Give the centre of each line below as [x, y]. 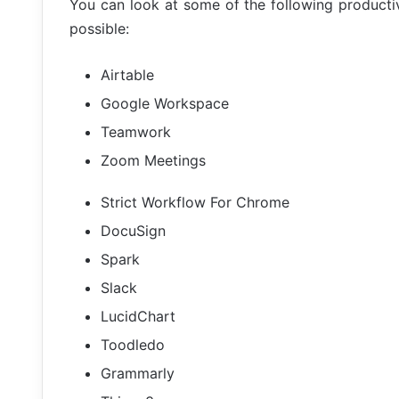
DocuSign [133, 230]
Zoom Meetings [153, 160]
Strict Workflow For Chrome [195, 202]
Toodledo [133, 344]
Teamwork [136, 131]
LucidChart [138, 316]
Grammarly [138, 373]
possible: [99, 28]
